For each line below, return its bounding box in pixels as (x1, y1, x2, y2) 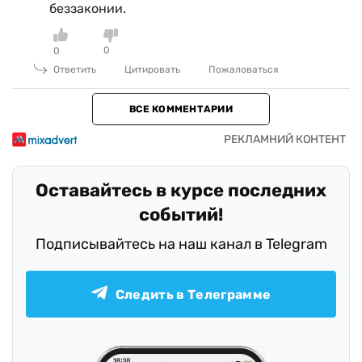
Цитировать (124, 64, 180, 75)
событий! (139, 204, 223, 225)
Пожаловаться (208, 64, 279, 75)
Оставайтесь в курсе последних (36, 179, 326, 201)
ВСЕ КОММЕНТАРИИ (129, 103, 233, 115)
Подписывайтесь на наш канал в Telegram (35, 235, 327, 253)
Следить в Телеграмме (115, 286, 271, 302)
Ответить (53, 64, 96, 75)
